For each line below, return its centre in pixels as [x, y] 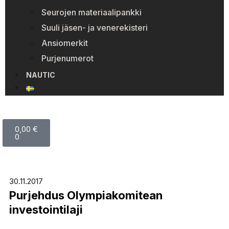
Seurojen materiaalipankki [91, 12]
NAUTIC [41, 75]
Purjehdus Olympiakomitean [86, 195]
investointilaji [46, 210]
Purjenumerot [67, 58]
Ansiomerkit [65, 43]
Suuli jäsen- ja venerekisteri [95, 28]
